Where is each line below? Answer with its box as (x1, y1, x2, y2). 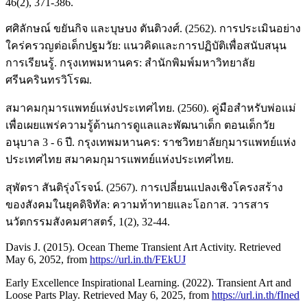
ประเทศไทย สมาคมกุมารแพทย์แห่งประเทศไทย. (5, 153, 234, 165)
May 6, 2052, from (5, 253, 90, 265)
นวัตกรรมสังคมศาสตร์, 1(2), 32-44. (5, 215, 170, 228)
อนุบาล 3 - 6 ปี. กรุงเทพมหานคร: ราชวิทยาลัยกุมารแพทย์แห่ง (5, 136, 296, 148)
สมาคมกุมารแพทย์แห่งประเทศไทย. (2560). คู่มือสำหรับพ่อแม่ (5, 101, 296, 114)
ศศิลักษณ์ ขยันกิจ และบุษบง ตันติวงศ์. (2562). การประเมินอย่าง (5, 22, 301, 34)
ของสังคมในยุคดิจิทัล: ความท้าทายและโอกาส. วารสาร (5, 198, 269, 210)
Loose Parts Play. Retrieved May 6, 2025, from (5, 288, 212, 301)
